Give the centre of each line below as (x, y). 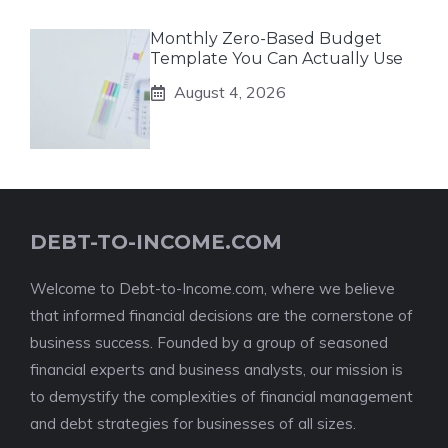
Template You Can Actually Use (276, 58)
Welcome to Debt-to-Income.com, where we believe (212, 288)
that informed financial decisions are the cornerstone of (221, 315)
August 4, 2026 (230, 92)
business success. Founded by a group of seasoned (209, 342)
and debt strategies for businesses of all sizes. (193, 423)
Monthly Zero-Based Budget (266, 38)
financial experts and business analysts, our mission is (216, 369)
